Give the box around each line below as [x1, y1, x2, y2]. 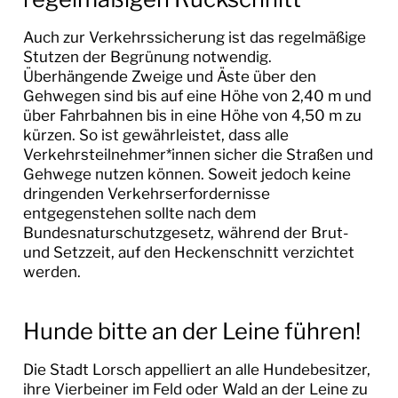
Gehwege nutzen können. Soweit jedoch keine [22, 164, 351, 183]
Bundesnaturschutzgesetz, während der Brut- [22, 223, 348, 242]
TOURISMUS [45, 107, 139, 126]
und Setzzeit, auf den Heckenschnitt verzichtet [22, 243, 354, 261]
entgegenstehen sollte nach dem [22, 203, 256, 222]
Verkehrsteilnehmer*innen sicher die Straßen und [22, 145, 373, 163]
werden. [22, 262, 81, 281]
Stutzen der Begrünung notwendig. [22, 47, 272, 66]
